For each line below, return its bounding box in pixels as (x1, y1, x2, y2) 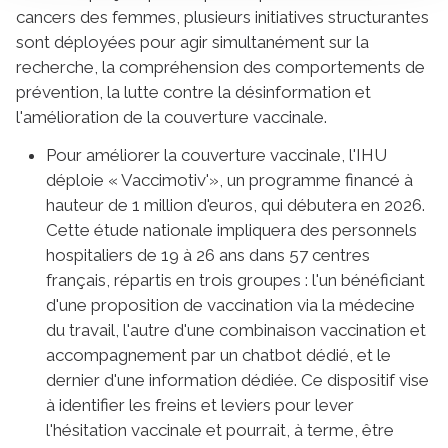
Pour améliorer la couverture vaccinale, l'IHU (46, 144, 387, 165)
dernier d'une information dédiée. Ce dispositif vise (46, 369, 429, 390)
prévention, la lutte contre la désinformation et (16, 81, 371, 102)
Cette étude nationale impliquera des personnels (46, 219, 417, 240)
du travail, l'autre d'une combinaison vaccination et (46, 319, 426, 340)
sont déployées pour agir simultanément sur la (16, 31, 369, 52)
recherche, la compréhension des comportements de (16, 56, 425, 77)
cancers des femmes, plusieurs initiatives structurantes (16, 6, 429, 27)
